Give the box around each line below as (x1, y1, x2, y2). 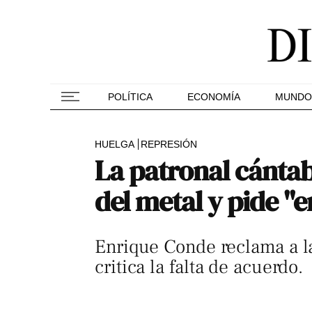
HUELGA (95, 139, 134, 150)
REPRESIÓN (141, 139, 197, 150)
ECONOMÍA (187, 91, 240, 102)
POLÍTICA (108, 91, 153, 102)
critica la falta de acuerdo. (95, 255, 304, 279)
